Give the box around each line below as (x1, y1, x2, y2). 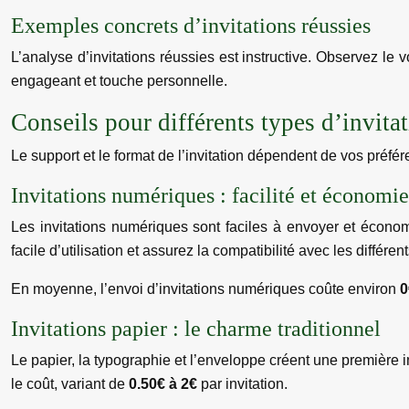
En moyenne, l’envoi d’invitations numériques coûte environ (11, 281, 400, 297)
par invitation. (201, 376, 288, 392)
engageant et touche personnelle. (11, 73, 227, 89)
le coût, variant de (11, 376, 129, 392)
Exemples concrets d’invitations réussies (11, 14, 371, 37)
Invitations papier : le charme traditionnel (11, 317, 381, 341)
